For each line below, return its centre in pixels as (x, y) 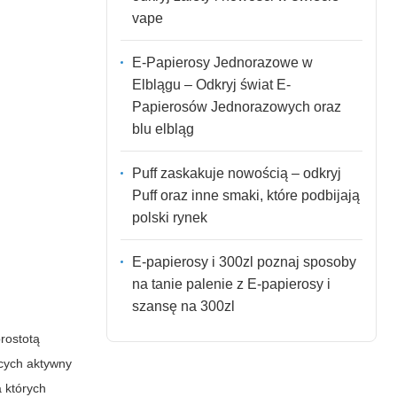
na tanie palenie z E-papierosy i (231, 284)
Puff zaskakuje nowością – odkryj (236, 173)
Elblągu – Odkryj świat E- (211, 84)
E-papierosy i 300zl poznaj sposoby (244, 261)
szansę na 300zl (183, 306)
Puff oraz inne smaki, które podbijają (245, 195)
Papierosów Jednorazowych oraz (236, 106)
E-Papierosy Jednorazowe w (222, 62)
